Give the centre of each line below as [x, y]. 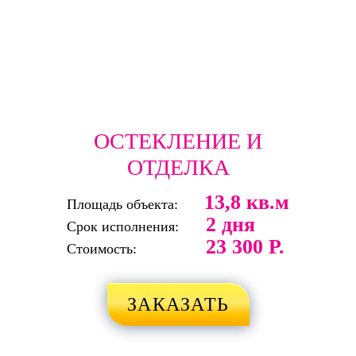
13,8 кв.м [247, 202]
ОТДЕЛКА [178, 167]
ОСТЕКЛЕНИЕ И [178, 141]
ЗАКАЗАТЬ [178, 304]
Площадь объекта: [122, 204]
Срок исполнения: [123, 226]
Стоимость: [102, 248]
